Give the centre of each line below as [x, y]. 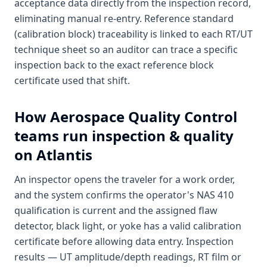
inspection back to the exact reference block [114, 65]
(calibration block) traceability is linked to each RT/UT [133, 34]
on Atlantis [53, 155]
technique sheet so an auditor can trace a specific [126, 49]
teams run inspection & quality [124, 136]
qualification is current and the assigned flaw [116, 210]
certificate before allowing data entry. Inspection [124, 241]
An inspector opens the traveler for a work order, [125, 179]
